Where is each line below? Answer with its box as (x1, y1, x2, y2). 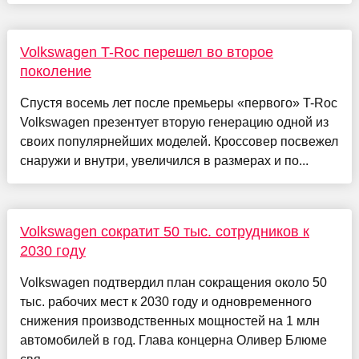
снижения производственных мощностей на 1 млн (19, 314, 320, 329)
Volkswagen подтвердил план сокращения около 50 (19, 276, 327, 290)
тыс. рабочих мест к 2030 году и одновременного (19, 295, 312, 309)
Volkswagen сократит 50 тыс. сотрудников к (19, 224, 309, 240)
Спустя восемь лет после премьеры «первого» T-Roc (19, 96, 337, 111)
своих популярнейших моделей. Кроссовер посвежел (19, 135, 338, 149)
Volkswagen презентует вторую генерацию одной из (19, 115, 329, 130)
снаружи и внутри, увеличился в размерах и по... (19, 154, 309, 168)
